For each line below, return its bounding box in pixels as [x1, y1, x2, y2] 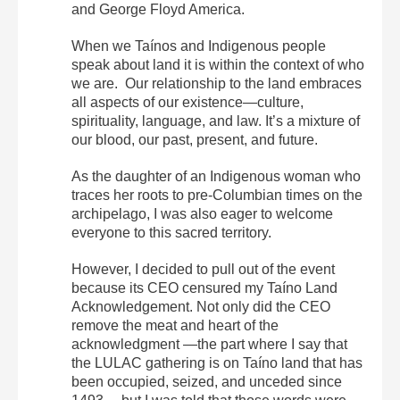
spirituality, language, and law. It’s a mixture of [71, 112, 360, 129]
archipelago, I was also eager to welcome [71, 205, 333, 221]
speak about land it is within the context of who [71, 56, 364, 72]
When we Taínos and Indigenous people [71, 37, 326, 54]
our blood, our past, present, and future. [71, 131, 318, 147]
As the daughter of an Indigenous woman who [71, 168, 361, 184]
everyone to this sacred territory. [71, 224, 271, 240]
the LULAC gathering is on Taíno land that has [71, 354, 362, 371]
